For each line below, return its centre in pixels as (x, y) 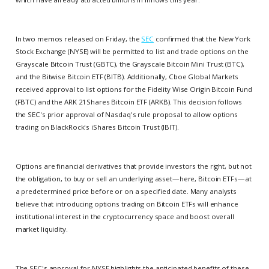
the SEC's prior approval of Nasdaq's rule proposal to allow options (126, 114)
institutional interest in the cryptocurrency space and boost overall (125, 216)
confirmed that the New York (202, 38)
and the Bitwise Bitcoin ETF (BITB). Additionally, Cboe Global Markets (127, 76)
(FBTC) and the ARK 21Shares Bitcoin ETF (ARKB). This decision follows (128, 101)
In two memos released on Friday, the (78, 38)
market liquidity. (41, 229)
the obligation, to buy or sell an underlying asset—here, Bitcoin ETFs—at (133, 178)
